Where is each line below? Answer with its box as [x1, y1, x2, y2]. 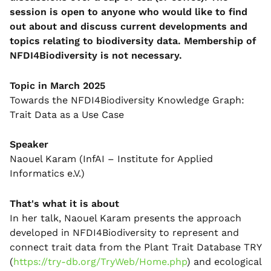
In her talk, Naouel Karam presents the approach [10, 212, 241, 224]
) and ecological [187, 255, 261, 267]
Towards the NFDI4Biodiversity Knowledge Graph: [10, 94, 244, 106]
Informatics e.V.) [10, 168, 85, 180]
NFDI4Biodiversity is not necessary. [10, 50, 182, 61]
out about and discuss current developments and [10, 21, 247, 32]
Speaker [10, 139, 48, 151]
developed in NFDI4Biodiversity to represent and [10, 226, 239, 238]
